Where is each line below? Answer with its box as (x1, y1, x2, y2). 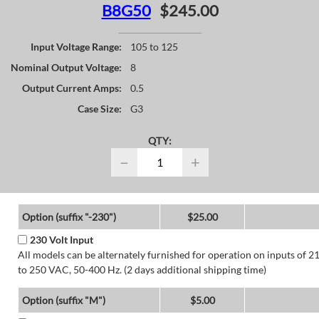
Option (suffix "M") (21, 293, 105, 306)
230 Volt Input (29, 233, 93, 246)
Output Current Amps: (22, 81, 122, 94)
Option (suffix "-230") (21, 210, 116, 223)
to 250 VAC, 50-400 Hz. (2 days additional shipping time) (17, 263, 266, 276)
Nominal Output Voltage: (11, 61, 122, 73)
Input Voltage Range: (31, 40, 122, 53)
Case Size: (78, 102, 122, 115)
